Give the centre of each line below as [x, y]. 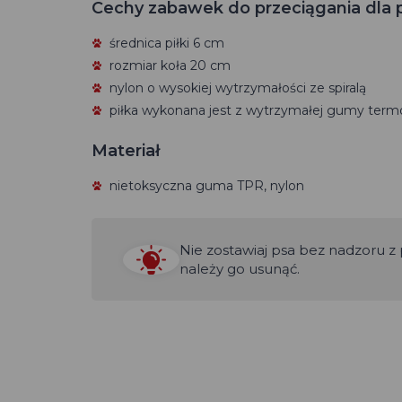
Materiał [126, 151]
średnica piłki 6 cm [167, 43]
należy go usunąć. [240, 269]
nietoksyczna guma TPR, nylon [207, 186]
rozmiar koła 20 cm [170, 66]
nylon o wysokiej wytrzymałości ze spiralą [238, 88]
